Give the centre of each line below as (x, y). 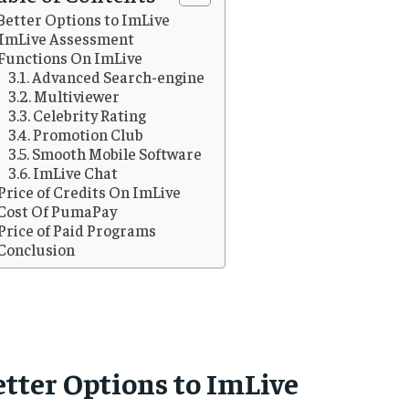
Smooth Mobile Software (117, 154)
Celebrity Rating (90, 115)
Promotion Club (89, 135)
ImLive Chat (76, 173)
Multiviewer (77, 96)
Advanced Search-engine (119, 77)
